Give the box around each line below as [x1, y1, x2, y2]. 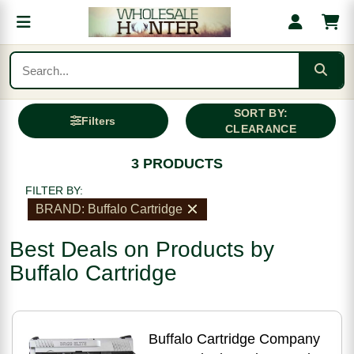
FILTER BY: [25, 184, 83, 197]
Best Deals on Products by [9, 237, 274, 262]
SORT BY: [233, 107, 288, 119]
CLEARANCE [225, 122, 296, 135]
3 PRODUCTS [131, 156, 223, 171]
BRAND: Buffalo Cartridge [36, 202, 183, 216]
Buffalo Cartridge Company [148, 331, 320, 347]
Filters [81, 115, 116, 127]
